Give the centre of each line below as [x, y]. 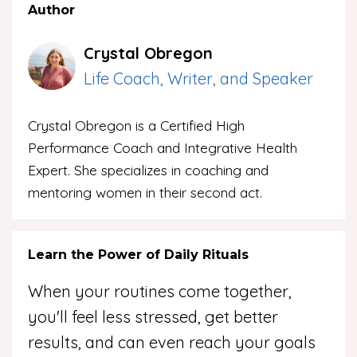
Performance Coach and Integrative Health [163, 147]
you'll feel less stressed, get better [153, 317]
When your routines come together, [160, 291]
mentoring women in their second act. [145, 192]
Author [51, 10]
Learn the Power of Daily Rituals [138, 255]
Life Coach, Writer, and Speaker [198, 78]
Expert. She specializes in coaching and [148, 170]
